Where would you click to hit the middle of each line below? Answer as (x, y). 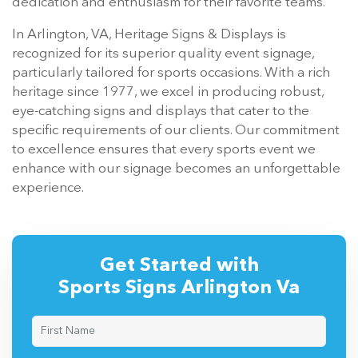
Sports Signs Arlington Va (179, 289)
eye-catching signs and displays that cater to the (161, 112)
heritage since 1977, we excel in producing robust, (168, 93)
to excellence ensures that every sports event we (164, 150)
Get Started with (179, 267)
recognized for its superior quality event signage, (163, 54)
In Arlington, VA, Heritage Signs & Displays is (149, 35)
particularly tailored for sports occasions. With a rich (171, 74)
